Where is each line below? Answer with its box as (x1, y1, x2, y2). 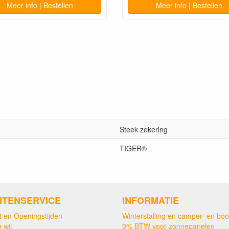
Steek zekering (120, 124, 168, 134)
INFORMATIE (122, 193, 179, 207)
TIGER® (120, 143, 147, 153)
